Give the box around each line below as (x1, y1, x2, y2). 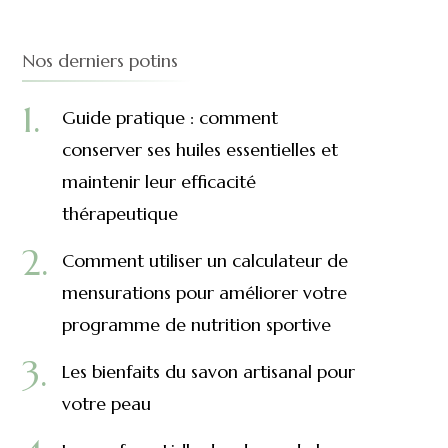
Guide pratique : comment (61, 106, 278, 129)
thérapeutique (61, 202, 178, 225)
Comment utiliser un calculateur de (61, 249, 348, 272)
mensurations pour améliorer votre (61, 281, 347, 304)
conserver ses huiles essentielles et (61, 138, 338, 161)
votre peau (61, 392, 151, 415)
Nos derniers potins (21, 49, 178, 72)
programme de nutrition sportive (61, 313, 331, 336)
